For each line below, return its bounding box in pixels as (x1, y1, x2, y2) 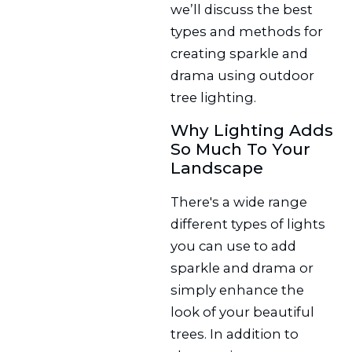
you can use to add (170, 238, 297, 255)
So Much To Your (170, 139, 311, 159)
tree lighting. (170, 89, 257, 105)
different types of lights (170, 216, 326, 233)
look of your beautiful (170, 304, 315, 321)
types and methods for (170, 23, 324, 39)
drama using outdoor (170, 67, 315, 83)
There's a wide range (170, 194, 308, 211)
